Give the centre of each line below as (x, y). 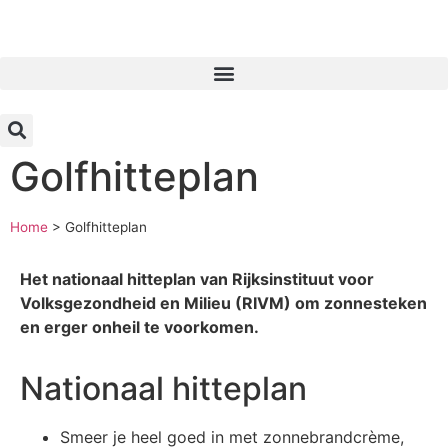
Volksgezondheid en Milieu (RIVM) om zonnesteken (223, 302)
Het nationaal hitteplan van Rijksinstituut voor (197, 278)
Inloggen (144, 28)
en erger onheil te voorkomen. (139, 326)
